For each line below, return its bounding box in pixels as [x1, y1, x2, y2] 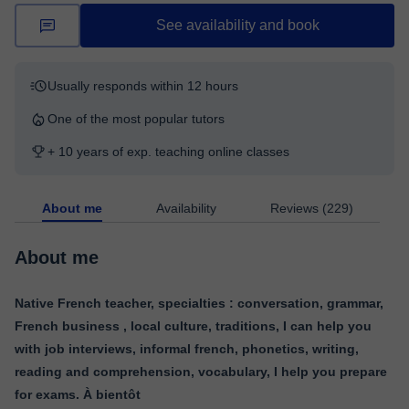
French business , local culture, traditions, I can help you [15, 319, 372, 333]
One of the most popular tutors [47, 111, 225, 126]
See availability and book [155, 17, 320, 33]
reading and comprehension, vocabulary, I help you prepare [15, 364, 387, 379]
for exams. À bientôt [15, 387, 141, 402]
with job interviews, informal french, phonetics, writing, [15, 341, 359, 356]
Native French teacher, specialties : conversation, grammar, [15, 296, 383, 310]
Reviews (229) [269, 201, 353, 215]
